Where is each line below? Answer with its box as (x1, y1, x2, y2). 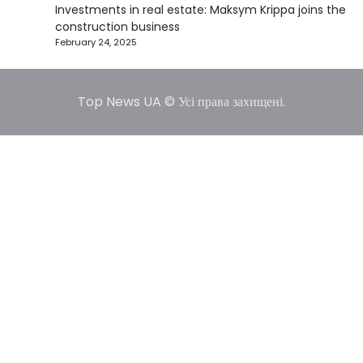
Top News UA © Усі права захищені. (78, 92, 285, 111)
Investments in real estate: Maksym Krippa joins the (55, 2, 346, 18)
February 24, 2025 (55, 36, 137, 49)
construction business (55, 19, 180, 35)
